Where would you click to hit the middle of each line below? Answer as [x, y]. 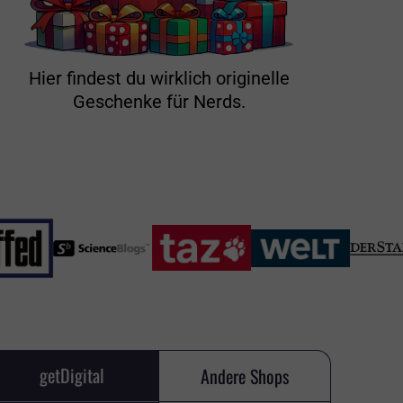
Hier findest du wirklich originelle [160, 79]
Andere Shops [245, 376]
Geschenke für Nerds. [160, 102]
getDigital [72, 376]
